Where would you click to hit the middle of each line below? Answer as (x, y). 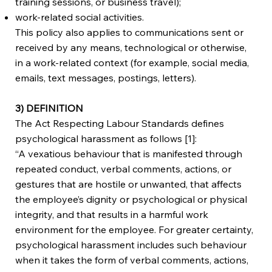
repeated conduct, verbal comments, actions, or (124, 168)
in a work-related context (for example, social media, (132, 62)
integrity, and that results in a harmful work (112, 214)
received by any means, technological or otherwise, (131, 47)
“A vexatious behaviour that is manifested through (129, 153)
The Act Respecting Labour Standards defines (120, 123)
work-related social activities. (80, 17)
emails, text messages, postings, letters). (106, 77)
